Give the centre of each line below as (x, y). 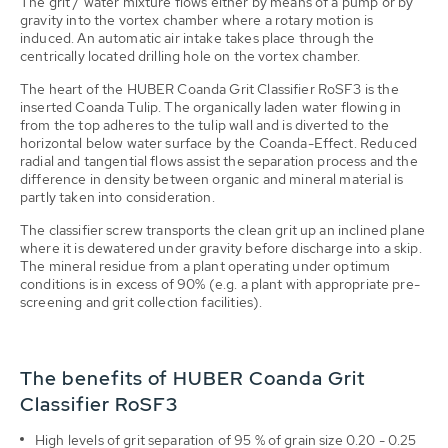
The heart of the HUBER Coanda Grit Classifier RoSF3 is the (209, 88)
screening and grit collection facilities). (141, 301)
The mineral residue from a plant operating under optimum (205, 265)
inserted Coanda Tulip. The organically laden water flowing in (211, 106)
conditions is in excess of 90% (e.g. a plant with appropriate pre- (220, 283)
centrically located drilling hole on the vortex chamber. (190, 55)
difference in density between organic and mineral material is (212, 178)
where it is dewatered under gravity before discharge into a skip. (221, 247)
